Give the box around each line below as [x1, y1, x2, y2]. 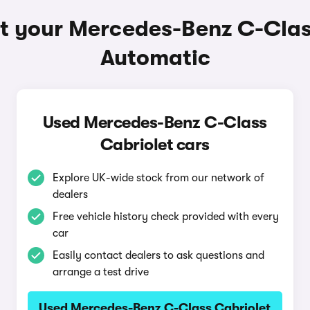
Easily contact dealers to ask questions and [52, 249, 264, 262]
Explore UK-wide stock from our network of [52, 172, 264, 184]
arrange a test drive [52, 266, 149, 278]
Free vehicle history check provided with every [52, 210, 279, 223]
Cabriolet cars [100, 135, 210, 154]
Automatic [100, 45, 210, 71]
